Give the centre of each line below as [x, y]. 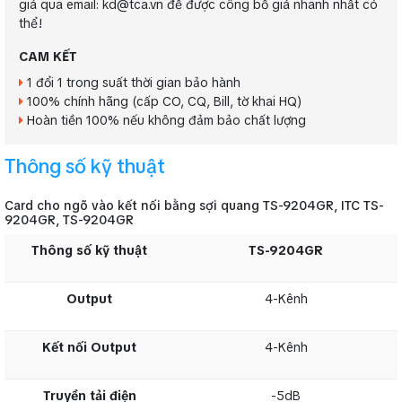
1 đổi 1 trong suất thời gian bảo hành [132, 83]
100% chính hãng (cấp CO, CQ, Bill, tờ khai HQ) [163, 101]
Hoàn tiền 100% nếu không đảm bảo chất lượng [165, 120]
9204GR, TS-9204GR [69, 220]
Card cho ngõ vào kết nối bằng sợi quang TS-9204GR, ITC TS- [194, 205]
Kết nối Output [89, 347]
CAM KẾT [48, 57]
